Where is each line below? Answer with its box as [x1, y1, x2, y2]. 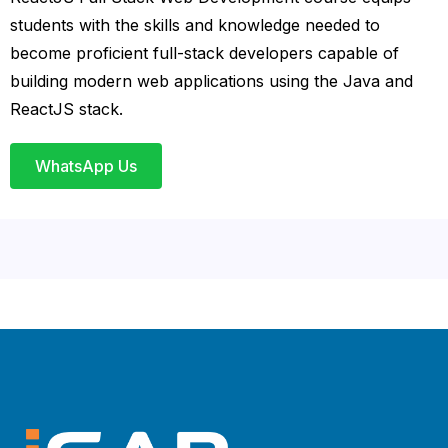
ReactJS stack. [9, 98, 123, 119]
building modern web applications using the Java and [9, 70, 413, 91]
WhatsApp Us [34, 155, 137, 176]
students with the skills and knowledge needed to [9, 14, 380, 35]
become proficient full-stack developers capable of [9, 42, 399, 63]
